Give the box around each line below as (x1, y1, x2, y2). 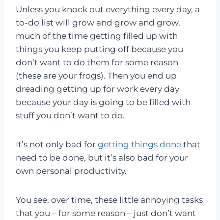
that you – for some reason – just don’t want (16, 208, 196, 219)
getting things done (98, 139, 181, 150)
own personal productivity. (16, 166, 127, 176)
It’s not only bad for (16, 139, 98, 150)
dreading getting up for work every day (16, 84, 179, 94)
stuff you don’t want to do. (16, 110, 125, 121)
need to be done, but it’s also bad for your (16, 153, 188, 163)
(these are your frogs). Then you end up (16, 71, 177, 81)
